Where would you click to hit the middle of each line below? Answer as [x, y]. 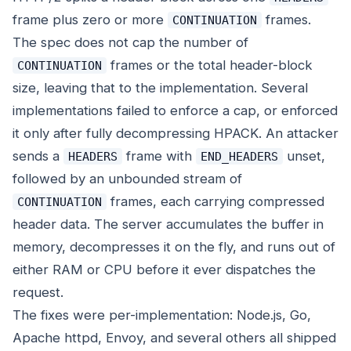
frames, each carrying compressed [215, 202]
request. [38, 293]
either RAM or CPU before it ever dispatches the [164, 270]
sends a [38, 156]
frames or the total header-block [209, 65]
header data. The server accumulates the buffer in [168, 224]
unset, [304, 156]
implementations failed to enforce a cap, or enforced [175, 111]
